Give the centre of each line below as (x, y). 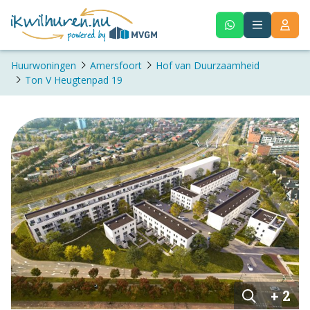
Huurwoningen (44, 65)
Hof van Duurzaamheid (208, 65)
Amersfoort (116, 65)
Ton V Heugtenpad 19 (74, 80)
